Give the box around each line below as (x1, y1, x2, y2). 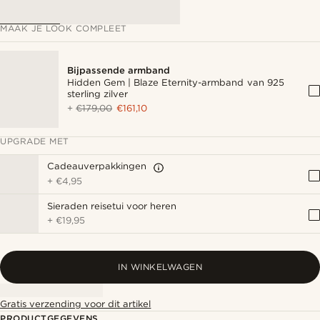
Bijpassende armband (67, 65, 171, 76)
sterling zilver (67, 89, 129, 99)
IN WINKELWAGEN (118, 261, 202, 272)
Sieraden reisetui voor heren (47, 200, 177, 211)
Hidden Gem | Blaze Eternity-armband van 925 (67, 77, 284, 88)
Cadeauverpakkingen (47, 161, 146, 171)
